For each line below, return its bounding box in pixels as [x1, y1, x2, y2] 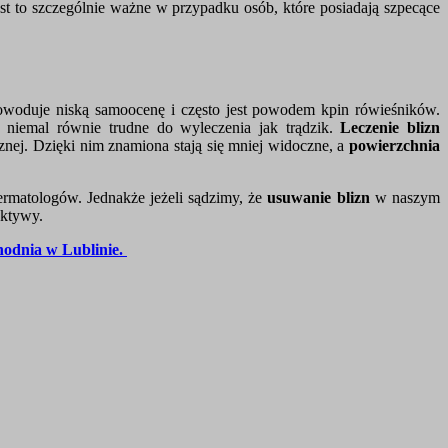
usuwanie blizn [267, 189, 370, 207]
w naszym [369, 189, 441, 207]
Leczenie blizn [340, 119, 441, 137]
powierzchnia [349, 137, 440, 155]
